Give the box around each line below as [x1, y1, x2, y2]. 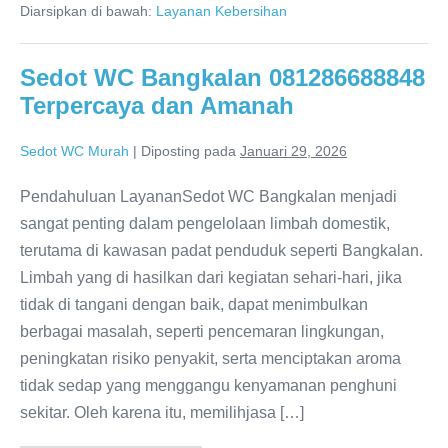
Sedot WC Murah [20, 143, 129, 159]
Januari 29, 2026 [240, 143, 347, 159]
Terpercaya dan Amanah [20, 92, 294, 119]
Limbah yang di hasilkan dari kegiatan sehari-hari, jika [20, 269, 402, 286]
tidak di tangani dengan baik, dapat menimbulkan [20, 296, 368, 313]
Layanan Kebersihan [156, 3, 287, 19]
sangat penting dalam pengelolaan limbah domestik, [20, 215, 390, 232]
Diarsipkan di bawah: [20, 3, 152, 19]
